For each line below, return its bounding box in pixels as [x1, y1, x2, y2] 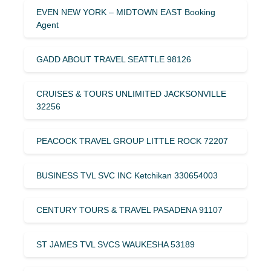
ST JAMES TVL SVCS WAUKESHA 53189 [36, 239, 195, 249]
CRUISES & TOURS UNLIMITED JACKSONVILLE [36, 88, 226, 99]
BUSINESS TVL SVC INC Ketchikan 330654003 [36, 170, 218, 180]
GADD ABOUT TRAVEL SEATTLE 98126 [36, 54, 191, 64]
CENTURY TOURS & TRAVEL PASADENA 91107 [36, 204, 223, 215]
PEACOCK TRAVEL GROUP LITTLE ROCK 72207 [36, 135, 228, 146]
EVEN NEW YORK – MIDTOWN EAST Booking [36, 7, 215, 17]
